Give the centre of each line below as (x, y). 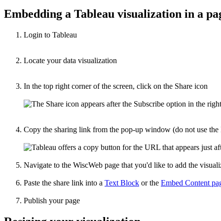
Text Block (122, 183)
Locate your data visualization (70, 60)
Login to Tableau (50, 35)
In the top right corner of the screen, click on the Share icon (116, 86)
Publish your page (52, 200)
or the (150, 183)
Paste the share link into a (64, 183)
